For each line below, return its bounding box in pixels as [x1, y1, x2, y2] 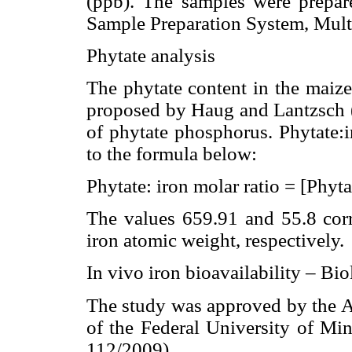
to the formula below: [86, 142, 257, 164]
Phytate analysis [86, 44, 215, 66]
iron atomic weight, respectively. [86, 229, 344, 251]
